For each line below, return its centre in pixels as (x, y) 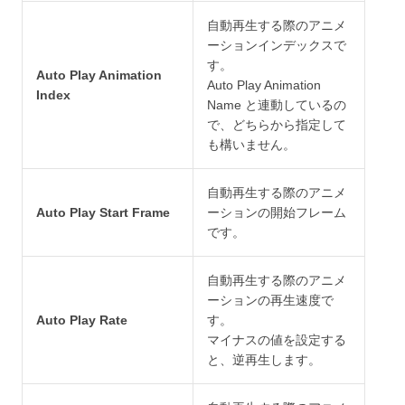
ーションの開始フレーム (277, 213)
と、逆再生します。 (264, 360)
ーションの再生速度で (270, 301)
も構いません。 (251, 145)
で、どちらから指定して (277, 125)
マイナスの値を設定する (277, 340)
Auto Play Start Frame (103, 213)
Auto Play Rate (82, 320)
